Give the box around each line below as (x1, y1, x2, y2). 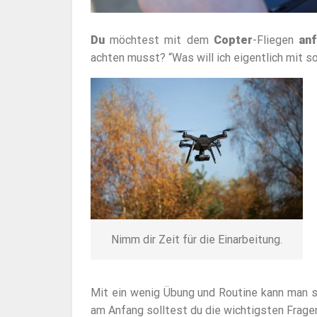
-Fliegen (252, 33, 299, 47)
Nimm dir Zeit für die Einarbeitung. (110, 233, 282, 247)
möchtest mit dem (104, 33, 214, 47)
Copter (213, 33, 253, 47)
